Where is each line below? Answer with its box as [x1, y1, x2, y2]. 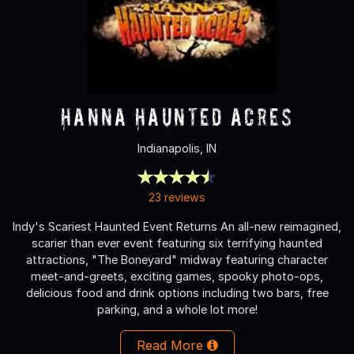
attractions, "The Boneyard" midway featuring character [26, 252, 328, 266]
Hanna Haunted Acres [60, 102, 294, 130]
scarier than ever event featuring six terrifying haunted [32, 235, 322, 250]
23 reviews [149, 190, 205, 204]
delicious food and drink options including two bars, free [25, 285, 329, 299]
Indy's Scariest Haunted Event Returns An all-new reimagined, [13, 219, 341, 233]
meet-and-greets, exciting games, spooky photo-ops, [31, 269, 323, 283]
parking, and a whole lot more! [96, 302, 258, 316]
